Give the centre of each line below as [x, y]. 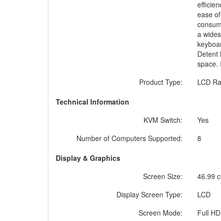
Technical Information [92, 102]
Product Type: [161, 82]
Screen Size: [163, 176]
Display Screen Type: [149, 194]
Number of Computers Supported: [129, 138]
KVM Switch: [163, 120]
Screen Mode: [161, 213]
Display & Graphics [88, 158]
